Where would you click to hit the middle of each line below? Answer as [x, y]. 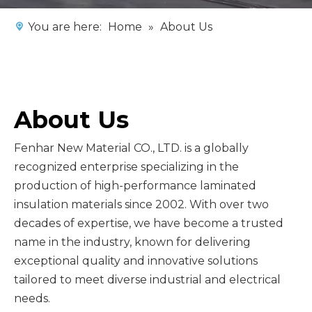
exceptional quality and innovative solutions [136, 261]
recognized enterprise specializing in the [126, 167]
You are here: [65, 27]
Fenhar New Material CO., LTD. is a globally [131, 148]
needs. [32, 298]
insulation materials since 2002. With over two [141, 204]
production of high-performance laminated [135, 186]
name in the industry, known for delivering [132, 242]
